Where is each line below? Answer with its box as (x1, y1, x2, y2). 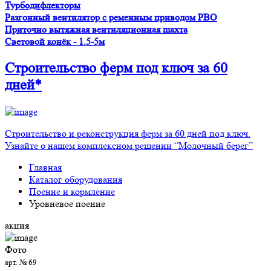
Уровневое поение (29, 198, 105, 210)
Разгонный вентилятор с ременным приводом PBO (5, 11, 217, 24)
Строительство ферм (5, 60, 136, 77)
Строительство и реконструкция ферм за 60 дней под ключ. (5, 128, 250, 140)
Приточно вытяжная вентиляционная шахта (5, 24, 188, 36)
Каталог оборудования (29, 174, 122, 186)
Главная (29, 162, 62, 174)
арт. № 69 (5, 258, 37, 267)
